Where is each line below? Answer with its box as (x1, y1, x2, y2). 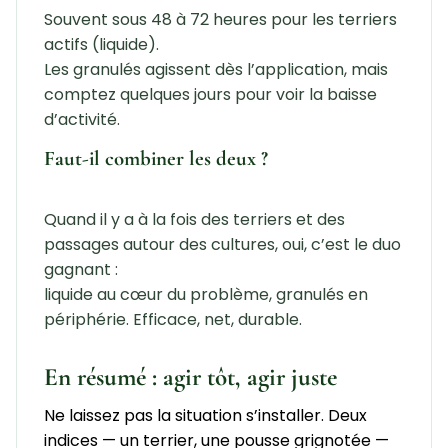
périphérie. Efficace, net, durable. (43, 307, 302, 331)
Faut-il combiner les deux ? (43, 145, 268, 171)
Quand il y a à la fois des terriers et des (43, 207, 345, 231)
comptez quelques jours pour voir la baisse (43, 82, 377, 106)
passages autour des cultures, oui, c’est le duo (43, 232, 401, 256)
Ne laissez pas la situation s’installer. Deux (43, 403, 367, 427)
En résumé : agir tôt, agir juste (43, 361, 337, 392)
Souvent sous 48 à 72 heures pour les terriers (43, 7, 397, 31)
